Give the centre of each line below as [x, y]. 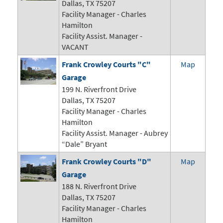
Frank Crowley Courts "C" [106, 64]
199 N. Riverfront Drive [99, 89]
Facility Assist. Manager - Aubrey [115, 133]
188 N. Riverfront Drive [99, 186]
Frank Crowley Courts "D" [107, 162]
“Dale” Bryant [84, 144]
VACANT [75, 47]
